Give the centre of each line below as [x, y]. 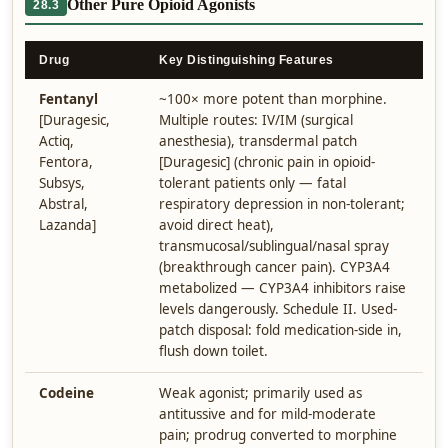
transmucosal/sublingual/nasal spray [274, 246]
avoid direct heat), [216, 225]
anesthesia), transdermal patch [258, 141]
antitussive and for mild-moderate [267, 414]
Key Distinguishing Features [246, 60]
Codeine [66, 393]
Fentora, [66, 162]
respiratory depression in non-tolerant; [282, 204]
